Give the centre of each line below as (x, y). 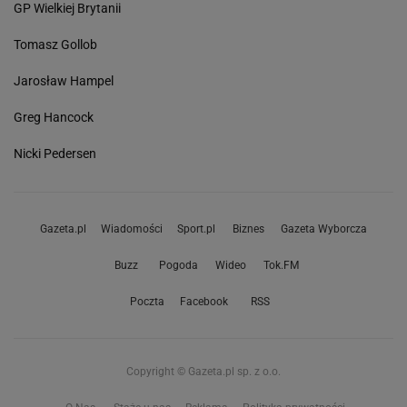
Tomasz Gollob (55, 45)
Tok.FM (281, 266)
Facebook (203, 302)
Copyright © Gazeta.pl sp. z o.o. (203, 372)
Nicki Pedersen (55, 154)
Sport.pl (196, 229)
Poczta (147, 302)
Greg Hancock (54, 118)
